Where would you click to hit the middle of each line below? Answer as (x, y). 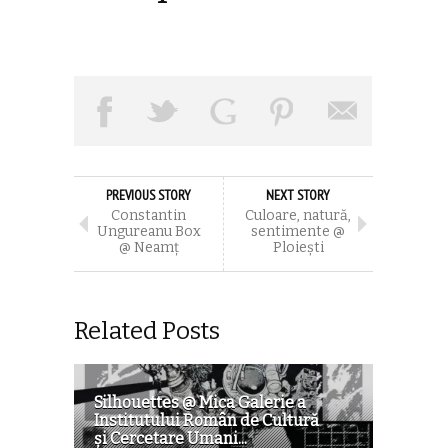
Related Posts (147, 330)
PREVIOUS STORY (148, 194)
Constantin (148, 215)
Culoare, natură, (298, 215)
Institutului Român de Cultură (206, 420)
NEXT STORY (298, 194)
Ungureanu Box (148, 231)
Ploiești (298, 247)
